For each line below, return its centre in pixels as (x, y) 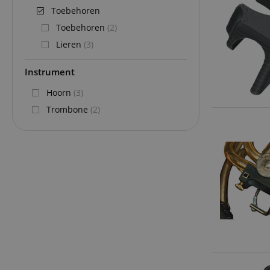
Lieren (70, 44)
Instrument (50, 72)
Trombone (68, 109)
